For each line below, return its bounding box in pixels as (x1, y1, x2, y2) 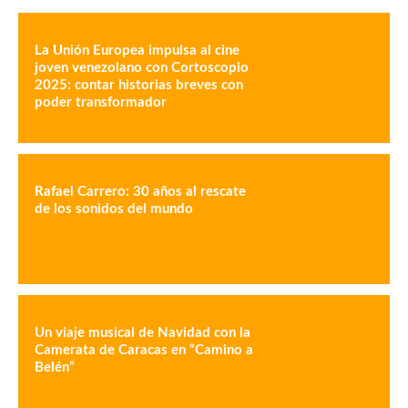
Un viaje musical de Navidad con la (35, 326, 250, 341)
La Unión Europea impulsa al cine (35, 44, 240, 57)
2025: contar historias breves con (35, 78, 243, 92)
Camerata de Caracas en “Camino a (35, 343, 253, 358)
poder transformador (35, 96, 167, 109)
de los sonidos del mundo (35, 202, 193, 217)
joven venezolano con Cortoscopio (35, 61, 249, 75)
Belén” (35, 361, 75, 375)
